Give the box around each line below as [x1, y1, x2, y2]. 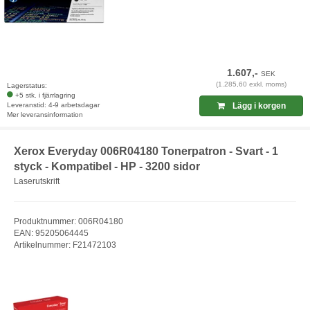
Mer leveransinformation [7, 110, 83, 118]
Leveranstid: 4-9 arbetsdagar [7, 100, 100, 109]
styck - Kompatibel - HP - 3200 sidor [14, 160, 200, 172]
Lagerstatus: [7, 81, 47, 89]
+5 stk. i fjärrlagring [15, 91, 75, 99]
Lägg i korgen [230, 100, 286, 111]
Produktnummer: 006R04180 [14, 217, 123, 227]
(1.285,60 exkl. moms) [216, 80, 287, 88]
